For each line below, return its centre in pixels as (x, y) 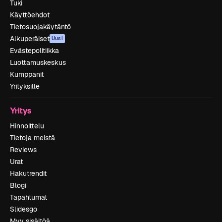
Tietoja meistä (32, 138)
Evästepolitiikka (34, 51)
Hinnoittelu (27, 126)
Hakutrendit (28, 174)
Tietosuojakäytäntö (40, 27)
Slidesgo (24, 209)
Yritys (21, 111)
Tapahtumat (28, 197)
